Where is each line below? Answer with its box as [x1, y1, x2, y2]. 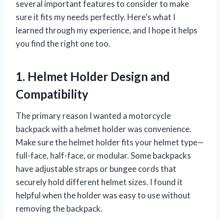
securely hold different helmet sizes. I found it [16, 176, 183, 187]
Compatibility [16, 86, 88, 101]
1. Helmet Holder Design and [16, 69, 170, 83]
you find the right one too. [16, 38, 110, 49]
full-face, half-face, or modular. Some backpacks [16, 150, 191, 161]
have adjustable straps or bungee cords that [16, 163, 176, 174]
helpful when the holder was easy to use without [16, 190, 191, 200]
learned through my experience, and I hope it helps [16, 25, 197, 35]
